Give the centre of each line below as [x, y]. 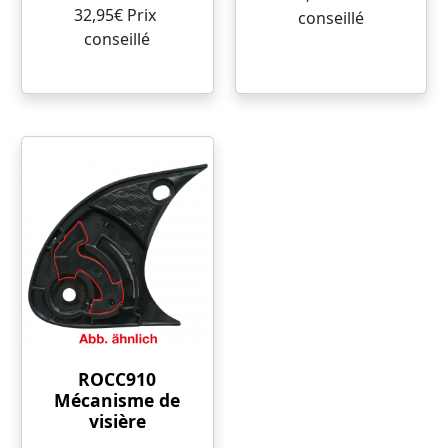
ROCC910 [117, 379]
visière [117, 421]
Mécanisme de [117, 400]
